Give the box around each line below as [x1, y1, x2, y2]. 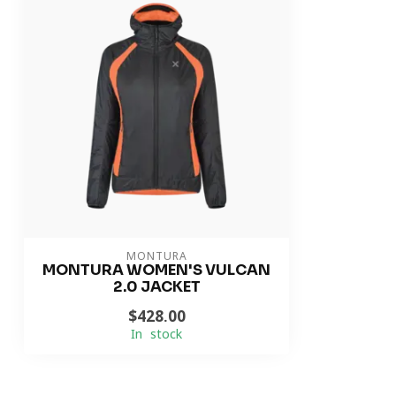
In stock [131, 328, 182, 340]
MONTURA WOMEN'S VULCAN [42, 261, 270, 279]
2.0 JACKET [112, 278, 201, 296]
